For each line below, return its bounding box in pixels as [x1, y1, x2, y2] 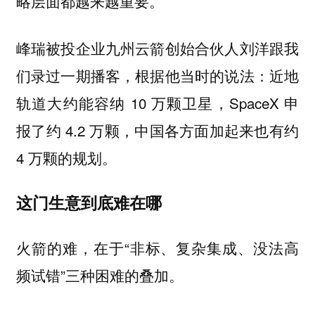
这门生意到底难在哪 [15, 191, 162, 214]
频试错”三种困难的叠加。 [15, 264, 184, 285]
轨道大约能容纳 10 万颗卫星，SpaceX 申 [15, 91, 300, 113]
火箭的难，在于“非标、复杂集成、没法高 [15, 236, 300, 258]
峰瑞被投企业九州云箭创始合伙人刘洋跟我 [15, 37, 300, 58]
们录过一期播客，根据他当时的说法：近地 [15, 64, 300, 86]
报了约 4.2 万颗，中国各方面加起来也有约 [15, 119, 300, 141]
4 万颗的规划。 [15, 146, 117, 168]
